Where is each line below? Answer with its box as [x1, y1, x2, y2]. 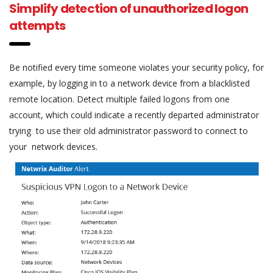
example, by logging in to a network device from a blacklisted [9, 77, 250, 89]
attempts [9, 17, 66, 34]
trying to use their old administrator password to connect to [9, 125, 248, 136]
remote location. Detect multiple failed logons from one [9, 93, 230, 105]
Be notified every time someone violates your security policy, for [9, 62, 264, 73]
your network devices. [9, 141, 97, 152]
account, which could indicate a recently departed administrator [9, 109, 259, 121]
